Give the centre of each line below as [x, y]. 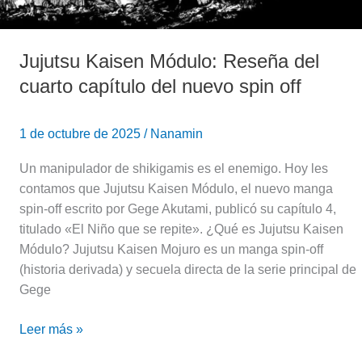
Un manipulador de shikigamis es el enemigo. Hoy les [174, 169]
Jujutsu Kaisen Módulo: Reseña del [169, 61]
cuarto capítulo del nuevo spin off [160, 86]
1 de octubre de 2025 [82, 134]
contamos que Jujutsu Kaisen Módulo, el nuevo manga [176, 189]
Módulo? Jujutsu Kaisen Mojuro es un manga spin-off [171, 250]
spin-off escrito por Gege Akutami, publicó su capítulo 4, [178, 209]
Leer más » [51, 330]
